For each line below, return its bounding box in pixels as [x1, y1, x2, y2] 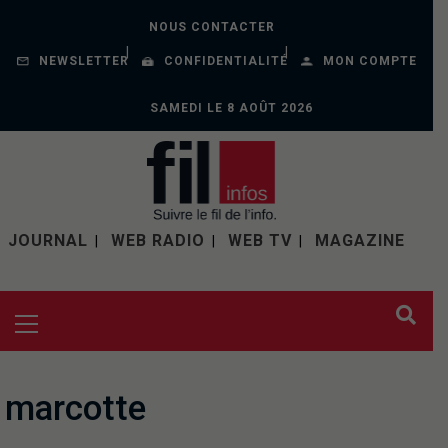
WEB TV [228, 231, 292, 250]
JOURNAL [8, 231, 88, 250]
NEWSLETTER [38, 54, 129, 68]
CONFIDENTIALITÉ [163, 54, 288, 68]
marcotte [5, 388, 146, 429]
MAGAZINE [315, 231, 405, 250]
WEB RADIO [111, 231, 205, 250]
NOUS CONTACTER [148, 20, 275, 34]
